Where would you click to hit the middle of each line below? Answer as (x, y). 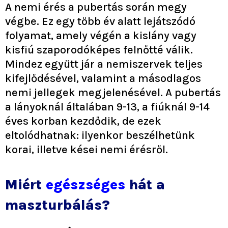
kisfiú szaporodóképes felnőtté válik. (99, 50)
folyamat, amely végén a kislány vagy (101, 35)
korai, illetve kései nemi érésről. (87, 149)
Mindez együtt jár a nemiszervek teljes (104, 64)
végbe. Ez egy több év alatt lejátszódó (100, 21)
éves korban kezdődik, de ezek (83, 121)
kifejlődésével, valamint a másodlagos (103, 78)
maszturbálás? (58, 205)
